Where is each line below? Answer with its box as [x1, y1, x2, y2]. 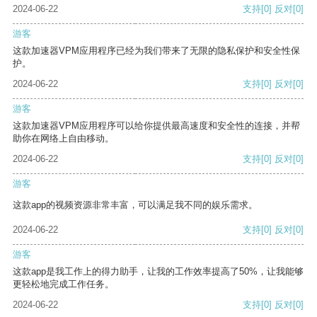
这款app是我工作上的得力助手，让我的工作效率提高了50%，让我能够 [13, 266, 304, 277]
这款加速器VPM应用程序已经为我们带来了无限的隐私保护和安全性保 [13, 45, 300, 57]
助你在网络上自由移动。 [13, 133, 114, 144]
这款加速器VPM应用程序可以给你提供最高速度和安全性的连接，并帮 [13, 120, 300, 132]
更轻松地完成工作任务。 [13, 279, 114, 290]
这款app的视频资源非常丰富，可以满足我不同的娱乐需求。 [13, 200, 258, 211]
